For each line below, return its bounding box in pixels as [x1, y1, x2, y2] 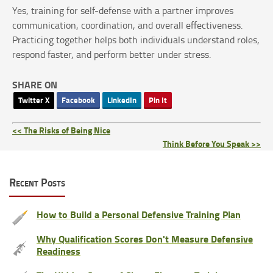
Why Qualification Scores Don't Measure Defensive [37, 232, 253, 246]
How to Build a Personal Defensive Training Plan [37, 207, 241, 222]
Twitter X [18, 94, 49, 106]
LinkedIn [107, 94, 136, 106]
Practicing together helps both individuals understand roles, [12, 33, 260, 47]
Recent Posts [9, 174, 65, 191]
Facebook [62, 94, 95, 106]
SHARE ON [12, 77, 57, 92]
